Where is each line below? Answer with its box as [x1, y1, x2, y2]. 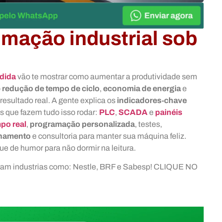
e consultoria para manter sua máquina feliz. [31, 131, 186, 140]
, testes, [135, 119, 162, 128]
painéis [155, 108, 182, 116]
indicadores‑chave [117, 96, 187, 105]
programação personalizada [30, 119, 135, 128]
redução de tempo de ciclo [2, 84, 100, 93]
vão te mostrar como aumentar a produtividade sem [16, 72, 197, 81]
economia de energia [103, 84, 181, 93]
